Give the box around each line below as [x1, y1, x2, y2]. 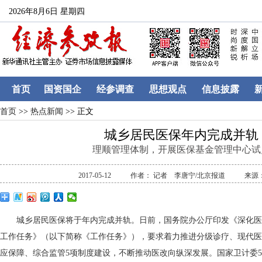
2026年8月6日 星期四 [9, 7, 85, 16]
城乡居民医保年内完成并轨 [104, 127, 258, 142]
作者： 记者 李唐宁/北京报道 [130, 171, 227, 180]
